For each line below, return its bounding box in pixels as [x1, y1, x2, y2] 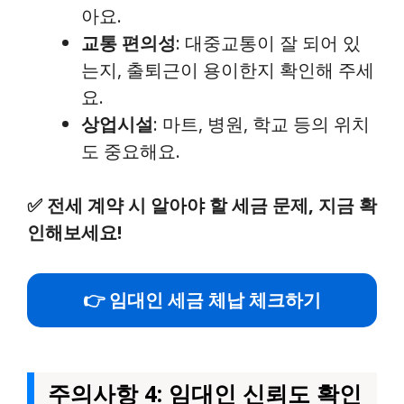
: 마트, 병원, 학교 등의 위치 [153, 112, 370, 136]
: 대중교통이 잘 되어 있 [176, 31, 361, 55]
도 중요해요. [81, 139, 180, 163]
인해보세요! [27, 220, 122, 244]
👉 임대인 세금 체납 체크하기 [83, 288, 321, 312]
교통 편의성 [81, 31, 176, 55]
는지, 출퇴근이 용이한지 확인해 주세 [81, 58, 374, 82]
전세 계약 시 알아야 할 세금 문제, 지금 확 [47, 193, 377, 217]
